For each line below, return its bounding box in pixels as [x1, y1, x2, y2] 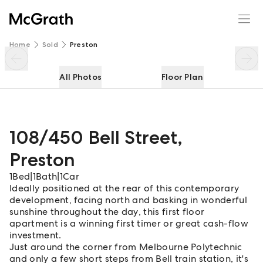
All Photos [59, 72, 102, 82]
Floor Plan [161, 72, 204, 82]
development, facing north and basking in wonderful [9, 194, 248, 206]
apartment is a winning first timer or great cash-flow [9, 217, 248, 230]
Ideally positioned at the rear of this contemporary [9, 182, 240, 194]
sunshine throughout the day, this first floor [9, 205, 205, 218]
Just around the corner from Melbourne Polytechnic [9, 241, 242, 253]
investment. [9, 229, 62, 241]
